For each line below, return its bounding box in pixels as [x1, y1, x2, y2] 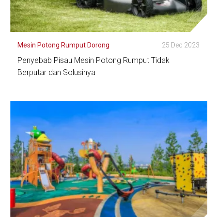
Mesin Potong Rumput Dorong [17, 41, 109, 49]
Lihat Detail [34, 96, 72, 106]
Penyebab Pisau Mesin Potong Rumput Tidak [17, 56, 170, 65]
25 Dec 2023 [162, 41, 200, 49]
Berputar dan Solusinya [17, 68, 95, 77]
